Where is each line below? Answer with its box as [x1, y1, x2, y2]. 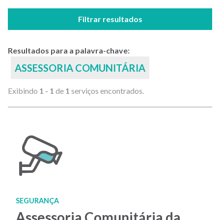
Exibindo [8, 86, 39, 95]
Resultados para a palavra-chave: [8, 46, 130, 55]
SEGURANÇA [16, 196, 59, 205]
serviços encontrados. [70, 86, 144, 95]
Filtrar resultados [78, 14, 142, 24]
